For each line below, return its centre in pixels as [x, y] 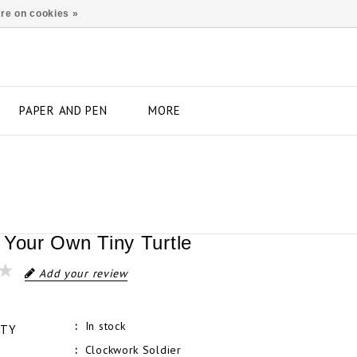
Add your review [83, 273]
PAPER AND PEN [63, 110]
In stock [105, 326]
